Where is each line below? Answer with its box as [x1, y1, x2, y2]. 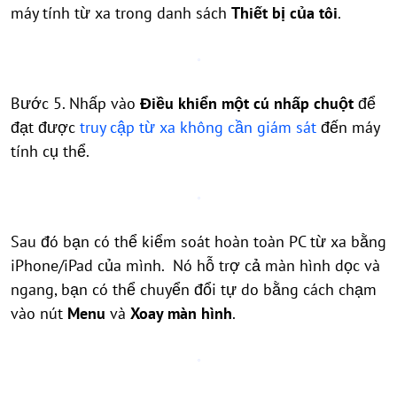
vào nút [11, 303, 67, 323]
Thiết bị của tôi [231, 3, 338, 23]
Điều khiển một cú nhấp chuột [140, 93, 354, 113]
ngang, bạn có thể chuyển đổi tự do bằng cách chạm [11, 279, 377, 300]
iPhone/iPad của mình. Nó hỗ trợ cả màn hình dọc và [11, 255, 380, 276]
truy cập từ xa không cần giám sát [80, 117, 316, 137]
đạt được [11, 117, 80, 137]
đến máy [316, 117, 379, 137]
